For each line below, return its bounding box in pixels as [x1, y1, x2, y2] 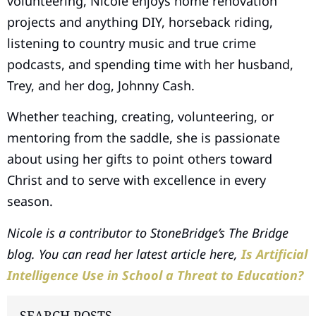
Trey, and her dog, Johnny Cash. [7, 76, 198, 94]
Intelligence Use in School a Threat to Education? [7, 266, 303, 284]
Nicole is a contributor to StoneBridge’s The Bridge [7, 224, 288, 241]
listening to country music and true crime [7, 34, 256, 51]
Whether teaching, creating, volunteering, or [7, 108, 274, 126]
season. [7, 193, 53, 210]
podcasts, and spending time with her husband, [7, 55, 293, 73]
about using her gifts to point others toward [7, 150, 272, 168]
